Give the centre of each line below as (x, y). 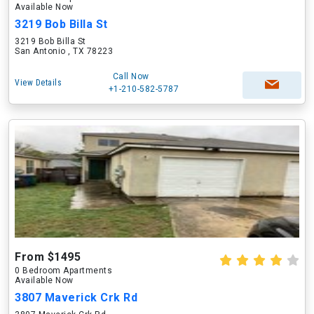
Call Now (131, 76)
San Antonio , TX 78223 (64, 51)
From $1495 (48, 257)
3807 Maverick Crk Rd (76, 298)
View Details (38, 83)
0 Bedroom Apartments (63, 271)
